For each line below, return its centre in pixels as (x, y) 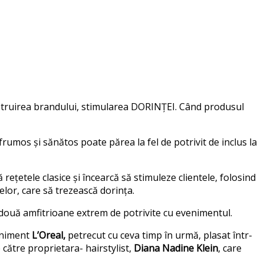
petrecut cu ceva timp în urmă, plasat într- (159, 235)
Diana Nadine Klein (176, 248)
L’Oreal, (49, 235)
